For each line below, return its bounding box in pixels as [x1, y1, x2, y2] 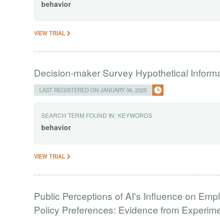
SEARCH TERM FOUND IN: [41, 110, 116, 119]
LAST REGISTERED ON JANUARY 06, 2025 [39, 85, 147, 94]
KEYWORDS [118, 110, 153, 119]
